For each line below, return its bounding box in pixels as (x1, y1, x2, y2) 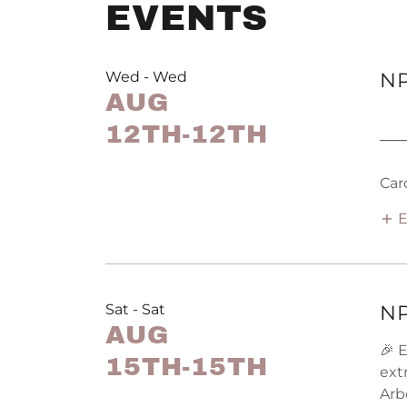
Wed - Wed (105, 68, 187, 86)
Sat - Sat (105, 301, 165, 319)
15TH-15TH (105, 352, 268, 382)
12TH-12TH (105, 120, 268, 149)
